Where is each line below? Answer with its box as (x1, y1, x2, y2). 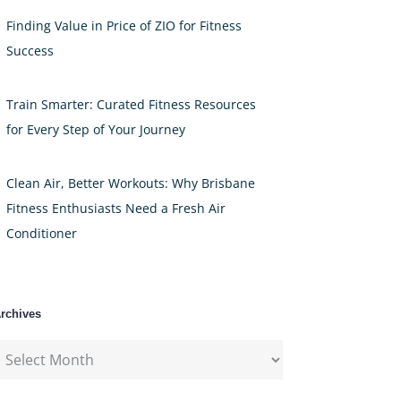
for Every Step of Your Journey (6, 121, 185, 139)
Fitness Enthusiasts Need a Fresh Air (6, 200, 226, 218)
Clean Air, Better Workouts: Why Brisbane (6, 175, 255, 192)
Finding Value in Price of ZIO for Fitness (6, 17, 242, 35)
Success (6, 42, 54, 60)
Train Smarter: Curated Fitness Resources (6, 96, 256, 114)
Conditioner (6, 225, 77, 243)
